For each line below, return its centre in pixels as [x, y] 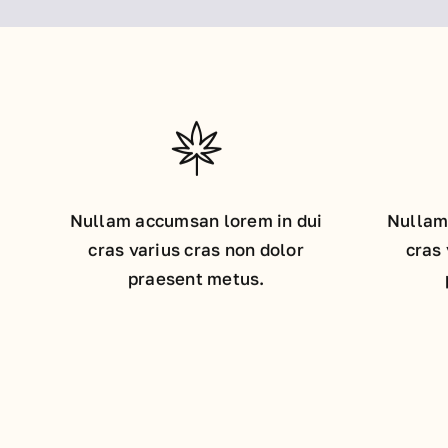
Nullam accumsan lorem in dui [196, 220]
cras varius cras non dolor [196, 249]
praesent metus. [196, 278]
